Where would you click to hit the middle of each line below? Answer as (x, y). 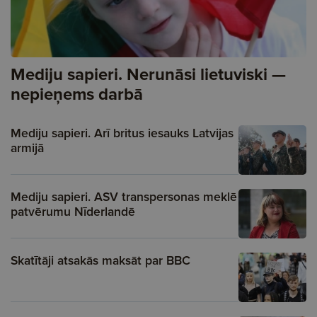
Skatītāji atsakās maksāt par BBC (100, 260)
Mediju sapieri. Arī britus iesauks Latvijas (122, 132)
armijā (27, 147)
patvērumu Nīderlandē (73, 211)
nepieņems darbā (77, 93)
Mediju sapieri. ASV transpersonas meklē (124, 196)
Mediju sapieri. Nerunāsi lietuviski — (148, 74)
